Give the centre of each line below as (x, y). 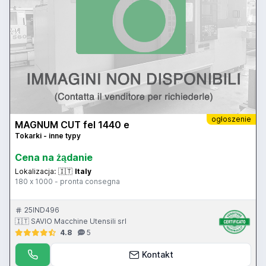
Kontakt (157, 255)
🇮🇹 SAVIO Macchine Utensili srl (71, 221)
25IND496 (42, 210)
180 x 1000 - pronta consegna (67, 182)
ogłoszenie (231, 119)
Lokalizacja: (35, 172)
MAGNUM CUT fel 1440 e (72, 125)
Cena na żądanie (54, 158)
